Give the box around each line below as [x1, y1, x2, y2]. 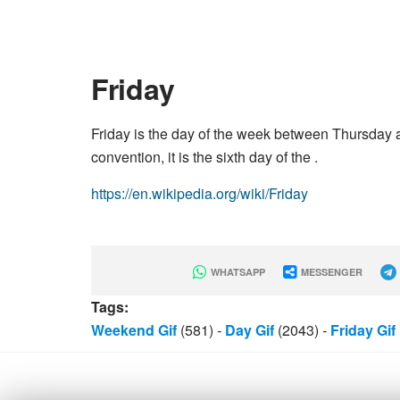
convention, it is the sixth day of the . [91, 146, 318, 167]
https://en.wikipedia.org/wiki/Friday [91, 183, 308, 204]
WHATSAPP [207, 265, 265, 279]
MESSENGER [297, 265, 362, 279]
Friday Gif [330, 320, 396, 340]
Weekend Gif [91, 320, 177, 340]
